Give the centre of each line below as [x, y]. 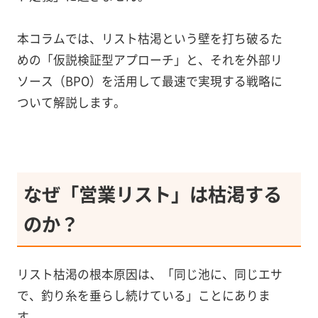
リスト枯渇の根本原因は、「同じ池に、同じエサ [149, 274]
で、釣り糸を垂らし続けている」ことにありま [143, 296]
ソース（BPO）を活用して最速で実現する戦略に [149, 81]
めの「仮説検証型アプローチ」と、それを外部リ [149, 59]
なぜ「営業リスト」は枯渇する [153, 194]
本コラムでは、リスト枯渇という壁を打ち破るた [149, 38]
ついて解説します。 [71, 102]
